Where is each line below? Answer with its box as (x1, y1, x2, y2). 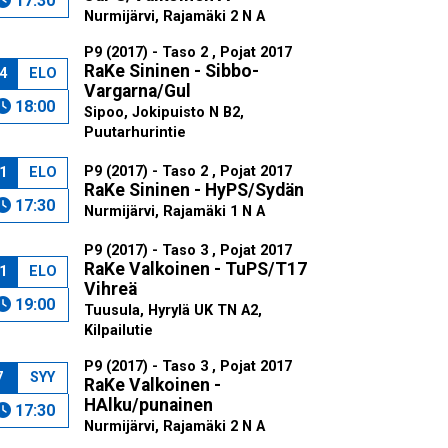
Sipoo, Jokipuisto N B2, (83, 104, 244, 121)
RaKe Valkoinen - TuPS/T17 (83, 259, 307, 279)
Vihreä (83, 279, 137, 299)
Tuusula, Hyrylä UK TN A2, (83, 302, 262, 319)
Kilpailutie (83, 322, 153, 339)
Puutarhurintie (83, 124, 186, 141)
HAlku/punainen (83, 395, 213, 415)
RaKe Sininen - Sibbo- (83, 61, 259, 81)
